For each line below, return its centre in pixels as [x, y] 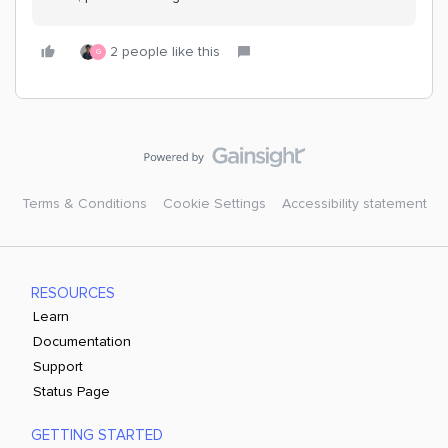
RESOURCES [73, 292]
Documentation [82, 341]
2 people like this [165, 51]
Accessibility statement [354, 203]
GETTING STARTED [97, 434]
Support [58, 366]
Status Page [72, 391]
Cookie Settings [214, 203]
